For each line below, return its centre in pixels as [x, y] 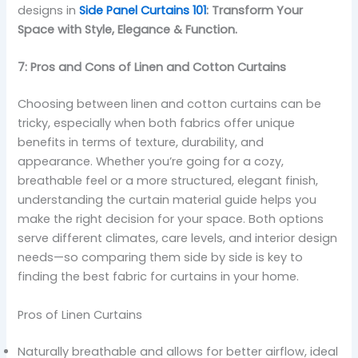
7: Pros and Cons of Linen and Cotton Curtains [152, 68]
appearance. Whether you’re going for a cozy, [151, 162]
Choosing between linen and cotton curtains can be [170, 104]
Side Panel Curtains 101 [143, 11]
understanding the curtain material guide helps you [167, 200]
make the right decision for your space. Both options [171, 219]
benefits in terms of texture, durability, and [141, 143]
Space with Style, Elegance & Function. [128, 30]
